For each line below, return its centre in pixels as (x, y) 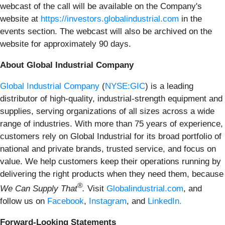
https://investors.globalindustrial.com (110, 19)
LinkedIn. (165, 201)
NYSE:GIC (125, 86)
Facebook (66, 201)
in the (190, 19)
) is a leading (169, 86)
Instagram (108, 201)
